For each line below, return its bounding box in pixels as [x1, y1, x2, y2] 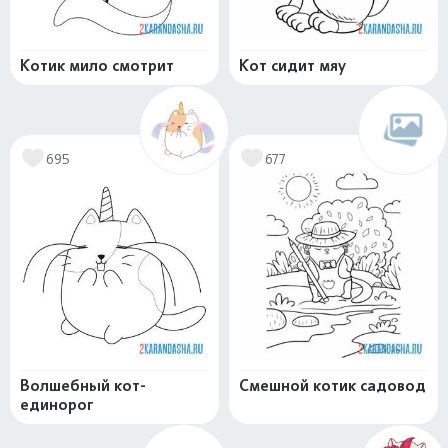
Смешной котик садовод [239, 376, 426, 396]
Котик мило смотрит [20, 56, 174, 76]
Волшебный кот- [20, 376, 146, 396]
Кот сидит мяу [239, 56, 346, 76]
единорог [20, 395, 94, 415]
